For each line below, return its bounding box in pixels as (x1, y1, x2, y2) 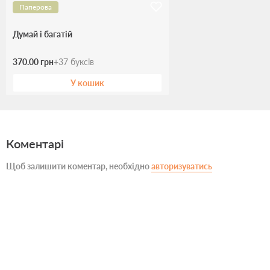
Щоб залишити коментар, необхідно (6, 161, 151, 172)
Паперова (19, 2, 52, 12)
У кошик (71, 78, 104, 89)
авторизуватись (151, 161, 212, 172)
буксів (68, 57, 96, 67)
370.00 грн (13, 57, 54, 67)
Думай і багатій (13, 29, 72, 40)
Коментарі (6, 136, 64, 151)
